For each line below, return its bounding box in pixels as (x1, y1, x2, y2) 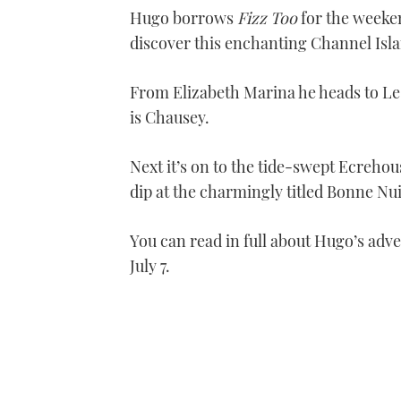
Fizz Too (237, 6, 301, 29)
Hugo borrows (130, 6, 237, 29)
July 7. (130, 254, 170, 277)
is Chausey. (130, 106, 209, 128)
